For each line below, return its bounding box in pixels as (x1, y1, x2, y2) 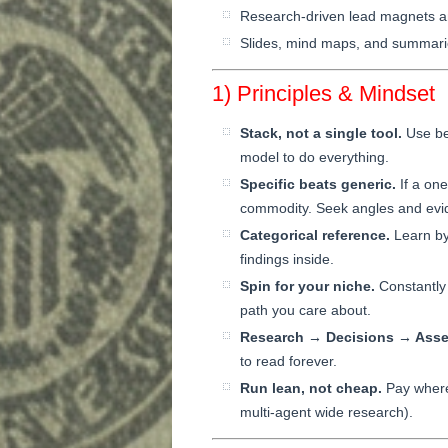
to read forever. (240, 352, 337, 369)
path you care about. (240, 301, 371, 318)
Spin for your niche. (240, 277, 375, 294)
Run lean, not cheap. (240, 379, 382, 396)
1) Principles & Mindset (212, 80, 435, 106)
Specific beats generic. (240, 175, 396, 192)
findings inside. (240, 250, 334, 267)
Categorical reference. (240, 226, 390, 243)
